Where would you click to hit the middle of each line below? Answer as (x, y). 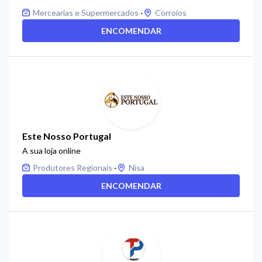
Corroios (171, 13)
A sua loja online (51, 151)
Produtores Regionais (73, 168)
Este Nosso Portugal (67, 136)
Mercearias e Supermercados (86, 13)
